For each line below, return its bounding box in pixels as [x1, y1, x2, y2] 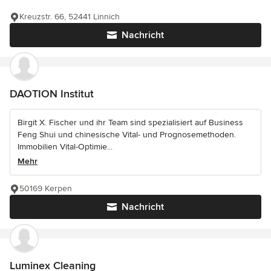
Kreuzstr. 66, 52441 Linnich [19, 11, 120, 22]
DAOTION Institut [10, 87, 94, 101]
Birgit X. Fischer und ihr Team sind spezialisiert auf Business [18, 117, 243, 128]
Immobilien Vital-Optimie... [18, 142, 113, 152]
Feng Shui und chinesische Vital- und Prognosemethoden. [18, 129, 236, 140]
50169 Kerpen [19, 183, 72, 194]
